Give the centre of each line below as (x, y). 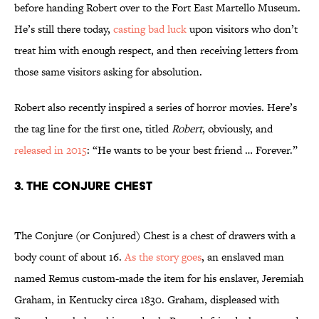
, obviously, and (237, 129)
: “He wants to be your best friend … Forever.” (192, 150)
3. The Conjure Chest (83, 186)
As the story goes (163, 257)
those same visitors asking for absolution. (108, 72)
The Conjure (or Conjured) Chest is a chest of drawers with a (155, 236)
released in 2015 (51, 150)
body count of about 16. (69, 257)
